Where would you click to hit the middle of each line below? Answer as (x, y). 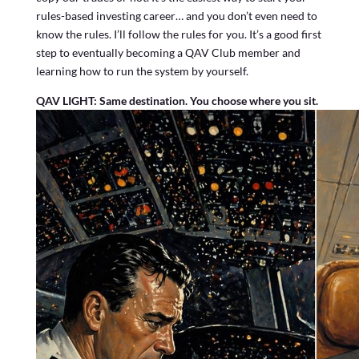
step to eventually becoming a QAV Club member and (168, 53)
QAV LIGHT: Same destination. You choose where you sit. (177, 101)
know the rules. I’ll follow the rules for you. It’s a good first (178, 34)
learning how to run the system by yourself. (142, 71)
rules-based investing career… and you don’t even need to (176, 16)
